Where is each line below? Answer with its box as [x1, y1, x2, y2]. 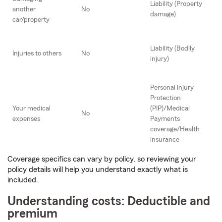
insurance [150, 136, 179, 144]
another [12, 6, 36, 13]
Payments [150, 115, 180, 123]
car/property [12, 16, 50, 24]
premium [7, 208, 57, 221]
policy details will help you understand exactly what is [7, 166, 188, 174]
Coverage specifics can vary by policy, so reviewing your [7, 155, 196, 164]
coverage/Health [150, 126, 200, 133]
